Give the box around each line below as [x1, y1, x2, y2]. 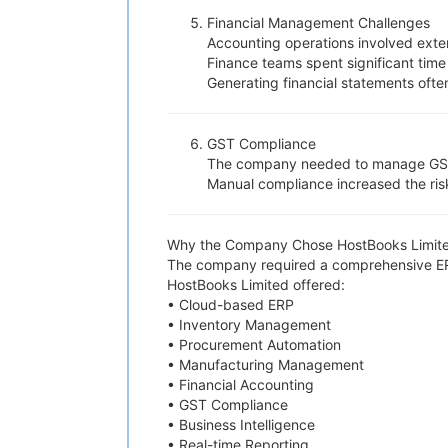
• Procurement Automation [167, 336, 341, 353]
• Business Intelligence [167, 416, 315, 433]
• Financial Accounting [167, 376, 314, 393]
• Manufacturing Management [167, 356, 364, 373]
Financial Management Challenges [207, 14, 430, 31]
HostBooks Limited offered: [167, 276, 345, 293]
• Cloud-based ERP [167, 296, 294, 313]
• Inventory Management [167, 316, 331, 333]
